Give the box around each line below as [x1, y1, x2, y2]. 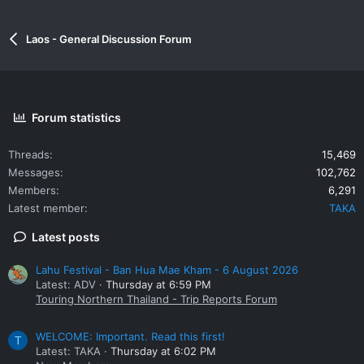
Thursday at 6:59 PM [106, 278, 211, 292]
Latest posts [32, 229, 101, 244]
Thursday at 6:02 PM [110, 344, 216, 358]
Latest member [8, 201, 84, 214]
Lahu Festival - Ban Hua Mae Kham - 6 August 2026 [36, 263, 298, 277]
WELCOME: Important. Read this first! [36, 330, 225, 344]
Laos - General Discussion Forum [25, 32, 192, 45]
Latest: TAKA [36, 344, 101, 358]
